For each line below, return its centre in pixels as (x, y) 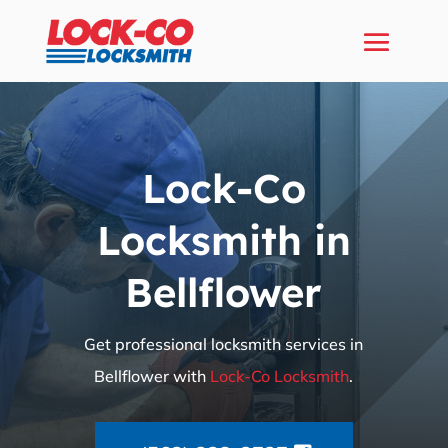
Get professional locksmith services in (224, 343)
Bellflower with (152, 375)
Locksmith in (223, 239)
